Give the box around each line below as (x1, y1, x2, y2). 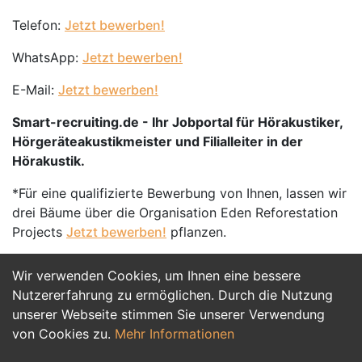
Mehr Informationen (115, 326, 234, 342)
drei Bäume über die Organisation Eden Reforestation (12, 204, 338, 221)
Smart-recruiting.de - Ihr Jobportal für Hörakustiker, (12, 114, 343, 130)
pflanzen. (166, 224, 226, 240)
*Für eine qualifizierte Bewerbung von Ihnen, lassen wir (12, 185, 347, 201)
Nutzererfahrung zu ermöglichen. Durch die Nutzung (12, 287, 333, 303)
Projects (12, 224, 66, 240)
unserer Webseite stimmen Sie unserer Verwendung (12, 306, 325, 322)
